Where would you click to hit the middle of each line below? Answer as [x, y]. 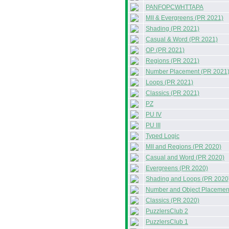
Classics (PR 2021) [173, 93]
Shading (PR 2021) [173, 29]
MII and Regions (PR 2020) [184, 147]
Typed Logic [163, 136]
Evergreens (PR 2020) [177, 168]
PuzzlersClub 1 [167, 222]
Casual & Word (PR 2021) [182, 39]
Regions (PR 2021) [173, 61]
